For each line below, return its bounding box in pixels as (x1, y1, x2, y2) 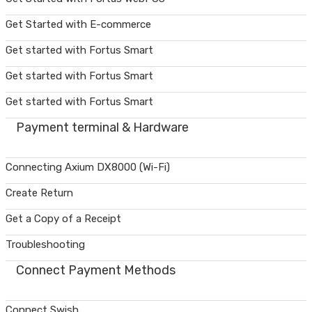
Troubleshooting (6, 237, 85, 251)
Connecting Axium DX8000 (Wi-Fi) (6, 160, 170, 173)
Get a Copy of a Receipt (6, 212, 121, 225)
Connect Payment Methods (16, 262, 175, 278)
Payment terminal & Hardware (16, 119, 189, 135)
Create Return (6, 186, 73, 199)
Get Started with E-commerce (6, 17, 151, 31)
